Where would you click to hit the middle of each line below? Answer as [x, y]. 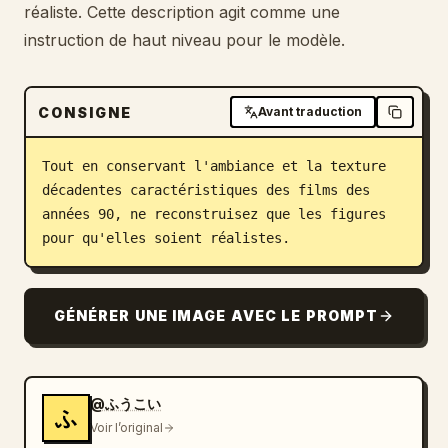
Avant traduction [310, 111]
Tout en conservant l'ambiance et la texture [214, 166]
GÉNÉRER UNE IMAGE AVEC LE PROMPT [216, 315]
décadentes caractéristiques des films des [206, 190]
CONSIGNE [85, 112]
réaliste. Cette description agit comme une [182, 12]
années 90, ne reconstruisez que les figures [214, 214]
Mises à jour [67, 94]
